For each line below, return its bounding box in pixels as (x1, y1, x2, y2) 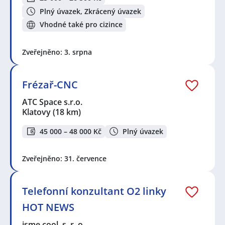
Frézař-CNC (22, 77, 78, 91)
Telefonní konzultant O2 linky (22, 184, 166, 198)
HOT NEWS (22, 200, 74, 214)
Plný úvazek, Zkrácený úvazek (40, 6, 141, 16)
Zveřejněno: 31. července (22, 154, 106, 164)
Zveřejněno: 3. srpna (22, 47, 92, 57)
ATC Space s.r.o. (22, 96, 83, 107)
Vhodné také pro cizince (40, 20, 123, 30)
